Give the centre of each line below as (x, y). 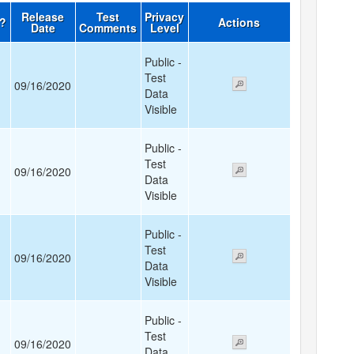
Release (43, 17)
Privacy (165, 17)
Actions (239, 22)
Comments (108, 28)
